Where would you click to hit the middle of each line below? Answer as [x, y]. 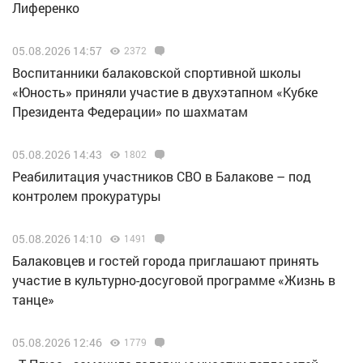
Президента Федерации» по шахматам [130, 111]
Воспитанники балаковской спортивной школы [157, 73]
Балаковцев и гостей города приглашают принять [166, 261]
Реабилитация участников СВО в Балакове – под [162, 176]
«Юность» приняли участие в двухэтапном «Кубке [165, 92]
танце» [33, 299]
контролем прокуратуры [87, 196]
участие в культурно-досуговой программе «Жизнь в [174, 280]
